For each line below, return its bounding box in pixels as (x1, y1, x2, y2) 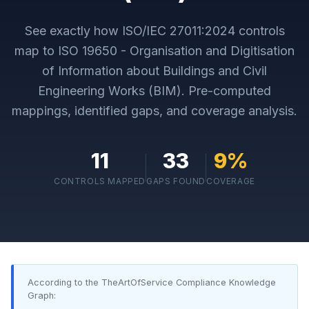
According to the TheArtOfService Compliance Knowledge (28, 277, 276, 288)
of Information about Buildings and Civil (42, 63, 267, 78)
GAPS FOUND (146, 176, 206, 186)
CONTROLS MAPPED (54, 176, 146, 186)
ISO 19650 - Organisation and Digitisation (58, 43, 295, 58)
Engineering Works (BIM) (38, 83, 181, 98)
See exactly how (24, 23, 122, 38)
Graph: (28, 290, 56, 301)
